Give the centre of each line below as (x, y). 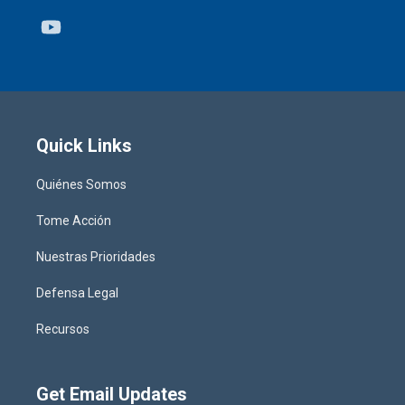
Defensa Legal (77, 292)
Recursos (63, 329)
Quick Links (84, 145)
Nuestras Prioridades (96, 256)
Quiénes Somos (81, 184)
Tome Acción (74, 220)
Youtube (90, 28)
